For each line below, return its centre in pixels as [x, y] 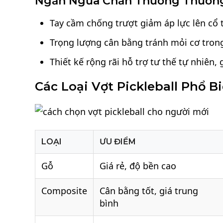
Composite [64, 191]
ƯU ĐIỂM [118, 142]
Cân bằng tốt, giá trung [149, 191]
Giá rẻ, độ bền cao [138, 166]
